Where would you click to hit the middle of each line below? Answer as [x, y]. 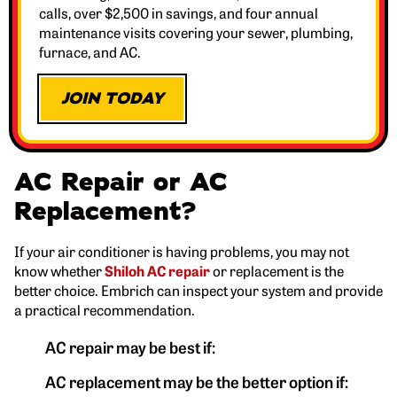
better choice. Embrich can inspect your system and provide [198, 289]
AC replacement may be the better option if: [197, 381]
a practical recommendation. [105, 309]
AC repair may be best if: [130, 346]
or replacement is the [277, 270]
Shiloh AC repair [157, 270]
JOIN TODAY [112, 99]
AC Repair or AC [121, 182]
